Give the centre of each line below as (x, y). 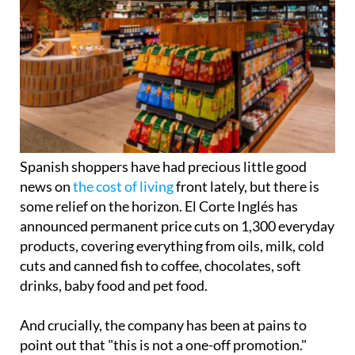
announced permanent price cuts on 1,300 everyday (177, 225)
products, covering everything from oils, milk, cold (172, 245)
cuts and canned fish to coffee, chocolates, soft (160, 265)
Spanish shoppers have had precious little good (163, 166)
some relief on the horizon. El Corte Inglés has (159, 206)
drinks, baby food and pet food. (114, 285)
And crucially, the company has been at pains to (163, 324)
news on (46, 186)
